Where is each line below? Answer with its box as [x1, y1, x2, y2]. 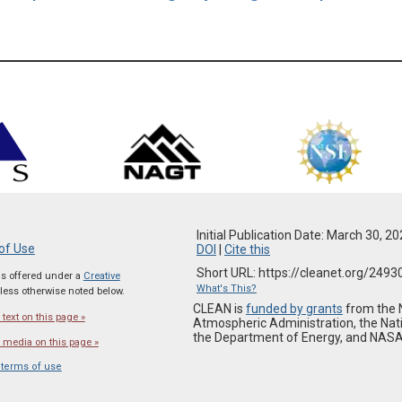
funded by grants [245, 301, 343, 316]
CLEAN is [192, 301, 246, 316]
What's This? [196, 282, 257, 294]
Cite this [223, 241, 270, 257]
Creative [83, 270, 120, 283]
